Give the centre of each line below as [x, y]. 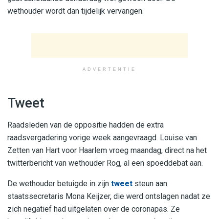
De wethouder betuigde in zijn [58, 183]
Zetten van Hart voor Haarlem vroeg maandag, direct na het [107, 150]
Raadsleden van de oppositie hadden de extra [86, 125]
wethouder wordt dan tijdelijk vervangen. [76, 11]
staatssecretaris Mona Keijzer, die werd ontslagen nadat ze [109, 196]
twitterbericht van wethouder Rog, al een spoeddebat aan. [105, 163]
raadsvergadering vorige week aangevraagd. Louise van [102, 137]
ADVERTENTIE [109, 70]
